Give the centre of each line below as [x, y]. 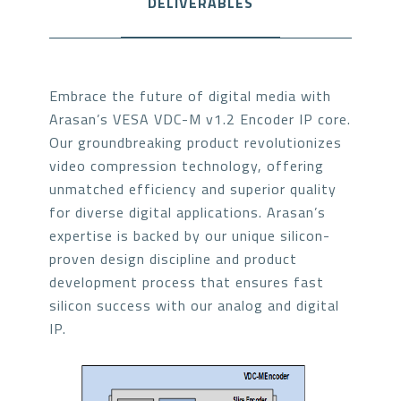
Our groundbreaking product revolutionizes [196, 142]
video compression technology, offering [187, 166]
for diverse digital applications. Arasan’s [188, 212]
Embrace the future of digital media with [190, 96]
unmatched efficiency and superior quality [193, 189]
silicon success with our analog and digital [194, 305]
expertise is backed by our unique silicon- [190, 235]
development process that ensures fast [187, 282]
